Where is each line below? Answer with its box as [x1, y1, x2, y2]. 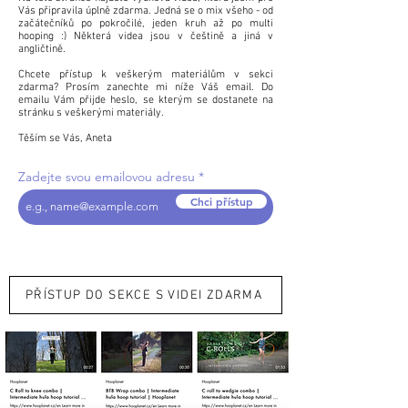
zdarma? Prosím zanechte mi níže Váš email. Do [18, 80, 273, 94]
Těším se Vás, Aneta [18, 131, 112, 145]
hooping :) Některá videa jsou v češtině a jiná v [18, 29, 273, 43]
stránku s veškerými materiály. [18, 106, 167, 119]
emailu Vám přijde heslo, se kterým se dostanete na [18, 93, 273, 107]
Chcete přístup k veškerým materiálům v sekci [18, 67, 273, 81]
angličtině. [18, 42, 66, 56]
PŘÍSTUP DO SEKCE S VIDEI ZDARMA [25, 287, 263, 303]
